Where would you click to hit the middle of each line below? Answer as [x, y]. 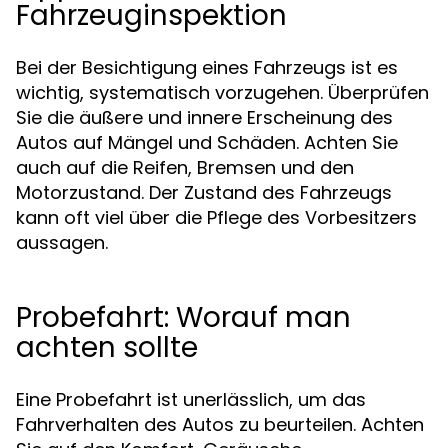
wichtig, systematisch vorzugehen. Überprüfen [222, 92]
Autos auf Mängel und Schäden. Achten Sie [207, 142]
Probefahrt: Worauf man [183, 317]
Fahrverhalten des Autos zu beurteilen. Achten [220, 424]
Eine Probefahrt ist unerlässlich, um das [191, 399]
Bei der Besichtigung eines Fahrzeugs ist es [207, 67]
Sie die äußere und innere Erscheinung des [204, 117]
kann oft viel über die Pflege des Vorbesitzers [216, 217]
